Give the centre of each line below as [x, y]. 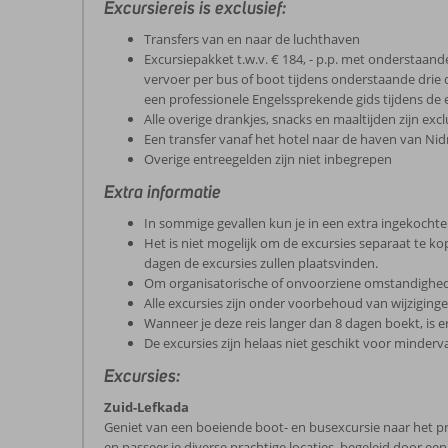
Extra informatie [162, 192]
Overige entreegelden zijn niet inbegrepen [268, 159]
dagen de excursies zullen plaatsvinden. [261, 263]
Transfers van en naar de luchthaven [252, 39]
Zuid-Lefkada [146, 407]
